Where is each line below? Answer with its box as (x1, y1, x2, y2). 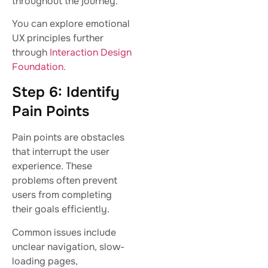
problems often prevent (12, 174, 117, 187)
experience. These (12, 160, 92, 173)
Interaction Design (50, 45, 132, 59)
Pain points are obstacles (12, 131, 124, 144)
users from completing (12, 188, 112, 202)
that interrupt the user (12, 145, 109, 159)
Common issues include (12, 226, 116, 239)
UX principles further (12, 31, 103, 44)
